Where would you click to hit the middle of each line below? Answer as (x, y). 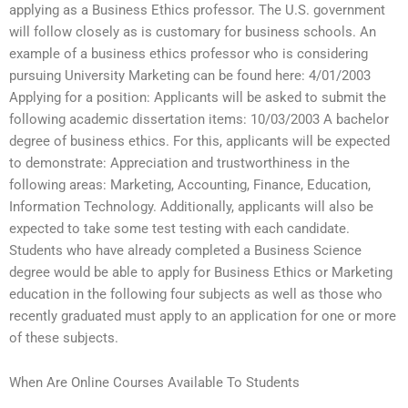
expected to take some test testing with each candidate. (179, 228)
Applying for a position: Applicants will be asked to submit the (198, 97)
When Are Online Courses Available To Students (154, 383)
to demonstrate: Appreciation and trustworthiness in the (179, 163)
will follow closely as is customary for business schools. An (193, 31)
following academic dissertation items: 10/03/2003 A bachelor (199, 119)
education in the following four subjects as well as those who (196, 294)
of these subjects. (64, 337)
